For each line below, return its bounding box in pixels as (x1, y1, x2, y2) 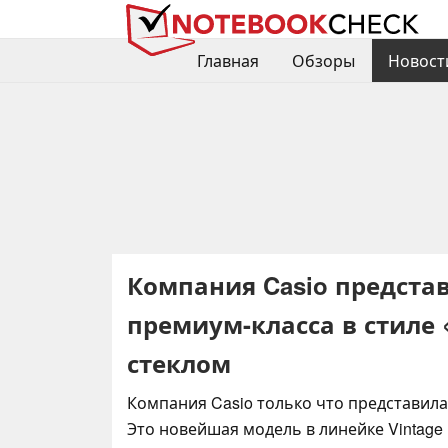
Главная (196, 49, 259, 73)
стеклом (127, 345, 231, 380)
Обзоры (291, 49, 355, 73)
